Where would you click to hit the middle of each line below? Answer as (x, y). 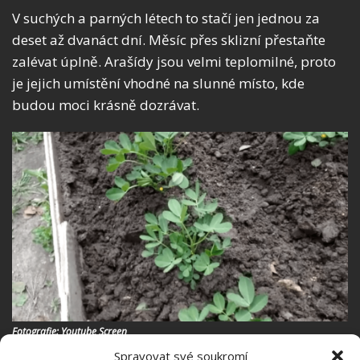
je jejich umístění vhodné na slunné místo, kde (158, 84)
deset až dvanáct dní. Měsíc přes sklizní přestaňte (169, 40)
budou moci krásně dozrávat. (106, 105)
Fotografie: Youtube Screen (70, 331)
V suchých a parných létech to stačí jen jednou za (166, 18)
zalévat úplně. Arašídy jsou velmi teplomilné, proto (174, 62)
